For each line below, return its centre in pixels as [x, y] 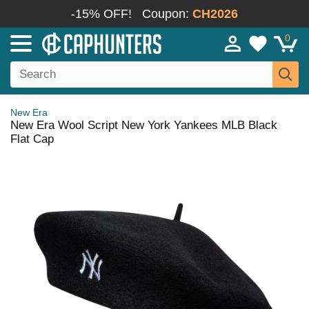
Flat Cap [32, 139]
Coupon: [167, 14]
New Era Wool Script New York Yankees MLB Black [144, 125]
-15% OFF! [101, 14]
